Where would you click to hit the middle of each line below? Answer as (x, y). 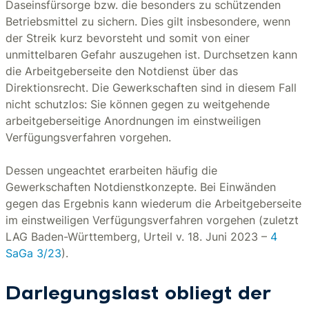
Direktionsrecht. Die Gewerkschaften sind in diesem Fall (151, 88)
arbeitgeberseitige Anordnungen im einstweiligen (133, 121)
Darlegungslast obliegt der (138, 295)
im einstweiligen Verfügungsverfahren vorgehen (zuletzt (152, 220)
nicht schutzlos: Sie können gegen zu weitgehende (138, 104)
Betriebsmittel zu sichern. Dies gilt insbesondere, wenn (148, 21)
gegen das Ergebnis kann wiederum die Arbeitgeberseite (153, 203)
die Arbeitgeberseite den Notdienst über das (122, 71)
